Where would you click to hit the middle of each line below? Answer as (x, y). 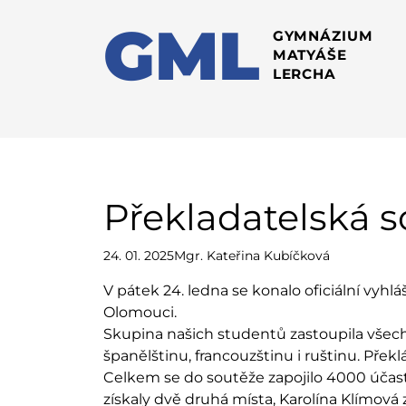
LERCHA (304, 73)
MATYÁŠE (312, 54)
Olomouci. (140, 312)
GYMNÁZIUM (324, 35)
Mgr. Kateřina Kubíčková (252, 256)
